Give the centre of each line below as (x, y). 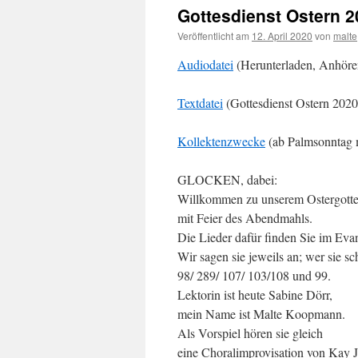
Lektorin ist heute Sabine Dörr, (255, 294)
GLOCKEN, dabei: (227, 179)
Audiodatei (205, 64)
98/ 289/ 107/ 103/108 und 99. (254, 275)
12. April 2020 (282, 36)
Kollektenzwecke (221, 141)
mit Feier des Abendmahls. (245, 218)
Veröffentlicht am (213, 36)
